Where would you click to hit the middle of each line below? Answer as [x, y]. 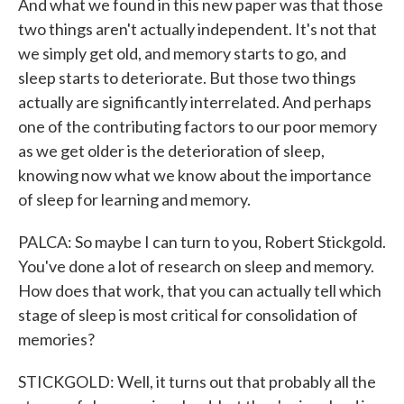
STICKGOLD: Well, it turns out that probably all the [197, 381]
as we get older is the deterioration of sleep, [171, 151]
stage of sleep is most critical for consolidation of [188, 315]
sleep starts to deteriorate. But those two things [187, 78]
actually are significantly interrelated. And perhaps [195, 102]
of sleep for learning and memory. [134, 199]
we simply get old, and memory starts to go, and [182, 53]
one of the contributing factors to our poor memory [197, 126]
